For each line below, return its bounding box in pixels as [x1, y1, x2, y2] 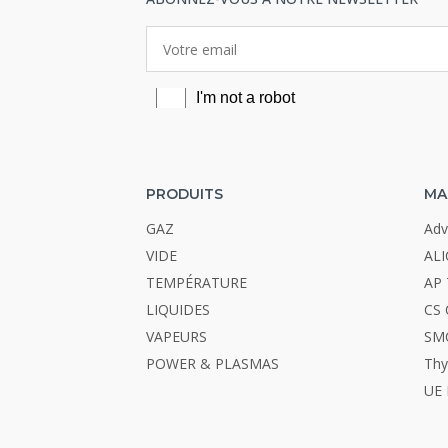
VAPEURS [146, 327, 208, 347]
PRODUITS [146, 185, 224, 204]
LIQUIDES [146, 300, 211, 320]
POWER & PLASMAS [146, 354, 280, 374]
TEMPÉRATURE [146, 273, 248, 293]
